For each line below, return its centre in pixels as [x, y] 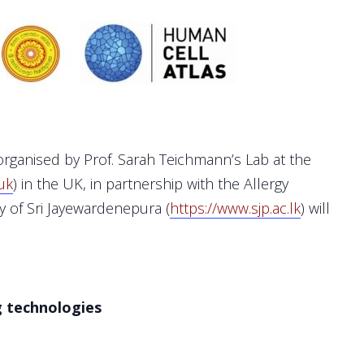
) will [315, 208]
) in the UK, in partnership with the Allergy [151, 183]
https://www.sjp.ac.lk [235, 208]
